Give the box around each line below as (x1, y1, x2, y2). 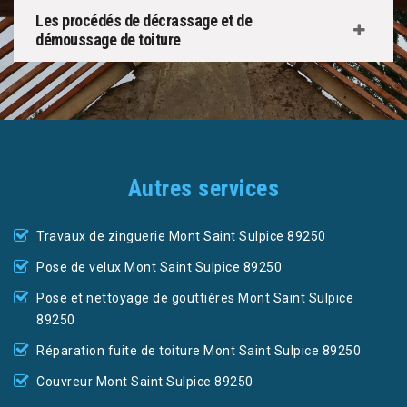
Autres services (127, 174, 280, 203)
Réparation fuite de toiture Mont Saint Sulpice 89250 (36, 343, 361, 359)
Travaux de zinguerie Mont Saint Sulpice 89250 (36, 229, 326, 244)
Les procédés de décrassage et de (35, 11, 252, 31)
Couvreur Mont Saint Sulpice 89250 (36, 374, 253, 390)
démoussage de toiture (35, 30, 181, 50)
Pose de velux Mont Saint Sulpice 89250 (36, 260, 282, 275)
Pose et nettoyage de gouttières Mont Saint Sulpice (36, 291, 353, 306)
